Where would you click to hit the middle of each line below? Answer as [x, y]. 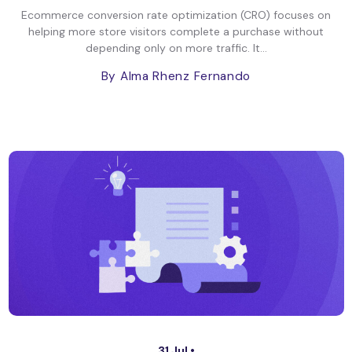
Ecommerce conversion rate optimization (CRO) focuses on [176, 15]
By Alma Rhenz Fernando [176, 76]
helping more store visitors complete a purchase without [176, 31]
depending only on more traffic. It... [176, 48]
